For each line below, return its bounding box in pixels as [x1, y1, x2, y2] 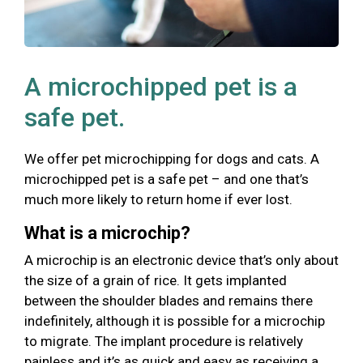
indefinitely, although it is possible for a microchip [24, 312, 325, 329]
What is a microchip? [24, 222, 190, 243]
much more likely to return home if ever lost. [24, 190, 293, 207]
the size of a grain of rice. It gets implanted [24, 271, 287, 288]
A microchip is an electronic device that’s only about [24, 251, 339, 268]
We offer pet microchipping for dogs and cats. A [24, 150, 319, 167]
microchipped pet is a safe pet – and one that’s [24, 170, 309, 187]
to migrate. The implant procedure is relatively [24, 332, 303, 349]
